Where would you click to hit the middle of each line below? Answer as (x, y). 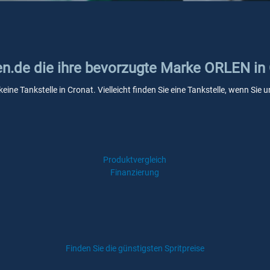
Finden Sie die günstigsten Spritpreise (135, 248)
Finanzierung (135, 172)
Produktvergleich (135, 160)
